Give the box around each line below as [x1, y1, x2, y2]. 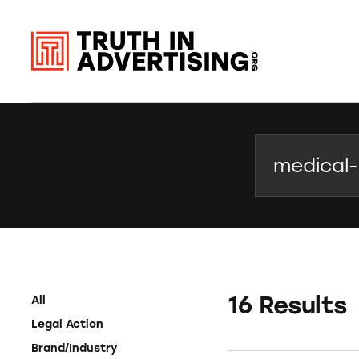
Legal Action [31, 317, 104, 330]
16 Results [228, 291, 347, 319]
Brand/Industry [31, 341, 119, 354]
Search [254, 135, 303, 158]
